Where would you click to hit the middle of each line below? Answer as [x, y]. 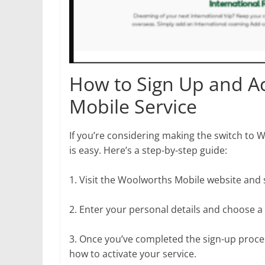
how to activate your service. [133, 253]
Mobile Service [133, 106]
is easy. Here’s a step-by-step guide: [148, 150]
